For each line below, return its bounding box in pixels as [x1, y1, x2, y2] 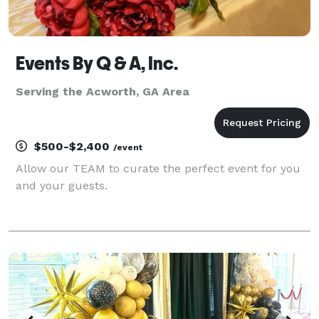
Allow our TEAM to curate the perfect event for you [16, 161, 300, 175]
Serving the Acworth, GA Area [16, 84, 189, 98]
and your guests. [16, 178, 108, 192]
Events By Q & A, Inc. [16, 52, 178, 74]
